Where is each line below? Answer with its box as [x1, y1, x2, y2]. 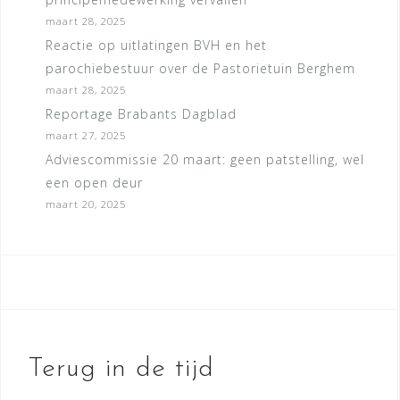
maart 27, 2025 [46, 129, 126, 143]
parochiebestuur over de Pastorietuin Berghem [46, 60, 355, 78]
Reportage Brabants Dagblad [46, 105, 237, 123]
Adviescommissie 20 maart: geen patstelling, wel [46, 151, 364, 169]
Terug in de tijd [28, 355, 214, 384]
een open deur [46, 174, 143, 192]
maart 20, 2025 [46, 197, 126, 212]
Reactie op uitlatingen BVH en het [46, 37, 267, 54]
